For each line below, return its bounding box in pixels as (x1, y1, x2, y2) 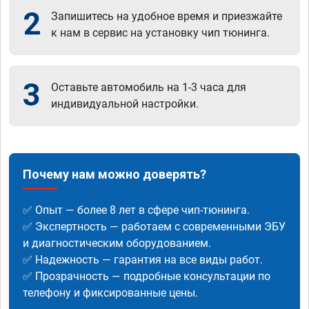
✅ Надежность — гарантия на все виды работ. (23, 252, 263, 266)
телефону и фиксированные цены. (23, 286, 198, 299)
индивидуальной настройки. (51, 97, 199, 110)
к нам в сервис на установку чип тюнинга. (51, 26, 270, 39)
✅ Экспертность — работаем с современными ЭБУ (23, 219, 286, 233)
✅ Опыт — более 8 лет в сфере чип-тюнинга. (23, 203, 250, 217)
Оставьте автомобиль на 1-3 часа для (51, 80, 246, 94)
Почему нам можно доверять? (23, 166, 206, 181)
